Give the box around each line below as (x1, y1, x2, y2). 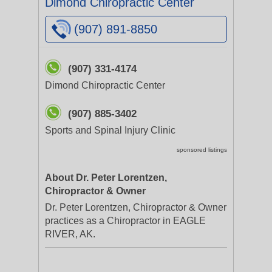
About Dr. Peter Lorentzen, (45, 172, 167, 183)
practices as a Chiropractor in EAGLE (45, 216, 206, 226)
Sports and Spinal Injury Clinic (45, 125, 175, 135)
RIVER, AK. (45, 229, 95, 239)
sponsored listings (177, 146, 227, 153)
